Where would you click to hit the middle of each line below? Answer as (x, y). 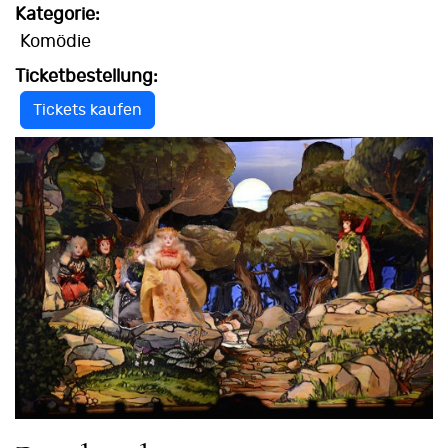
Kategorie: (57, 14)
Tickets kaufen (87, 109)
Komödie (55, 41)
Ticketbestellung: (86, 76)
